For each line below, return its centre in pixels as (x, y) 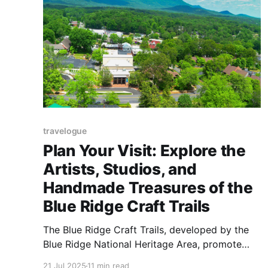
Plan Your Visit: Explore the (144, 151)
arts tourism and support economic (124, 259)
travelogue (65, 131)
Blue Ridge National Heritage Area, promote (142, 244)
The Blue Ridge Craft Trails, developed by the (146, 230)
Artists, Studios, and (120, 169)
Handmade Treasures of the (148, 188)
